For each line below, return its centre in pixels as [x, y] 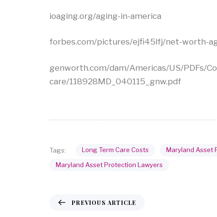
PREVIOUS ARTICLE [104, 202]
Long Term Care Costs [115, 150]
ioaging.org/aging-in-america [105, 16]
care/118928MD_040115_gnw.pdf [115, 81]
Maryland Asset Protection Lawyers [109, 164]
